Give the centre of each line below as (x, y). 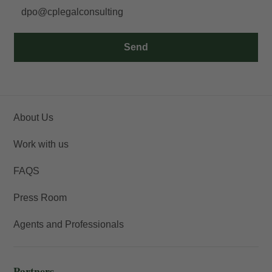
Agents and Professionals (69, 224)
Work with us (41, 144)
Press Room (40, 198)
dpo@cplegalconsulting (72, 12)
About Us (33, 117)
